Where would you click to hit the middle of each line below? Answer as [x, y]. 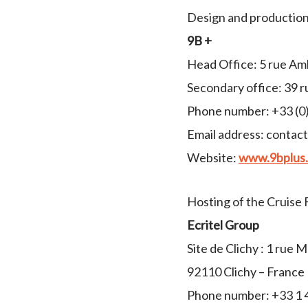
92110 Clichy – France [246, 272]
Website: [213, 157]
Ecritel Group [223, 225]
